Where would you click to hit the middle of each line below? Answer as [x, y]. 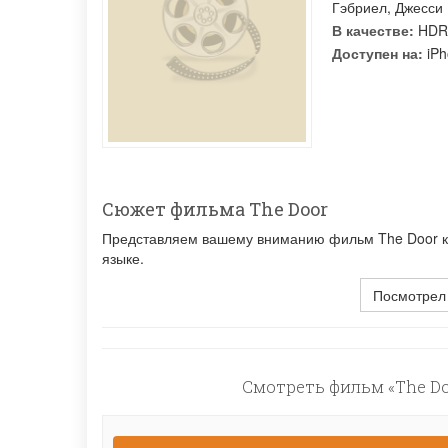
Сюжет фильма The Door [215, 209]
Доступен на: [377, 53]
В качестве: [373, 30]
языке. [123, 258]
